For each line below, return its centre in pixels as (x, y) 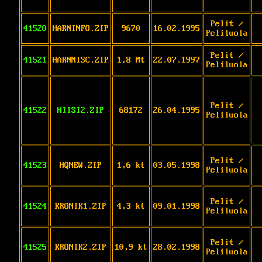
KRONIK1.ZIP (81, 206)
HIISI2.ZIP (81, 110)
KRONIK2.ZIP (81, 247)
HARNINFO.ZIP (81, 28)
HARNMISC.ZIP (81, 60)
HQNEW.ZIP (81, 165)
